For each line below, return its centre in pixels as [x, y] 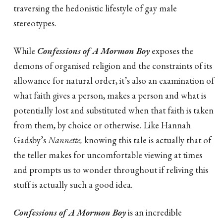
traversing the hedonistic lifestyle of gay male [95, 8]
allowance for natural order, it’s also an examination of [114, 80]
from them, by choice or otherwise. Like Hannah [102, 125]
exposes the [171, 50]
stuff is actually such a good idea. [73, 184]
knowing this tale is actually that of [147, 139]
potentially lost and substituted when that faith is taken [113, 110]
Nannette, [65, 139]
